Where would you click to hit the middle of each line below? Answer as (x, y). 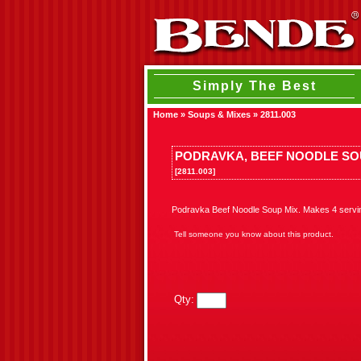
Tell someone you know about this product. (254, 234)
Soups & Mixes (219, 114)
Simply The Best (254, 86)
